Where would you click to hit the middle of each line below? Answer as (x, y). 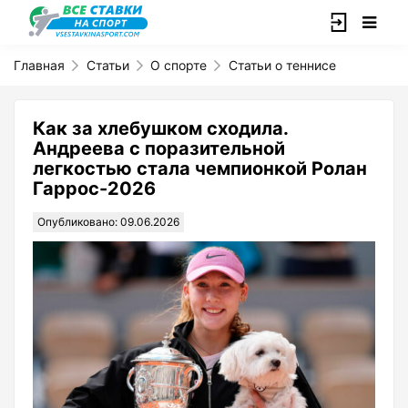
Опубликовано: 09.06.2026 (108, 222)
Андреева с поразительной (159, 148)
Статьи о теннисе (282, 65)
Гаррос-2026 (94, 189)
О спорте (179, 65)
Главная (39, 65)
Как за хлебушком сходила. (160, 128)
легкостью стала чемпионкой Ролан (200, 168)
